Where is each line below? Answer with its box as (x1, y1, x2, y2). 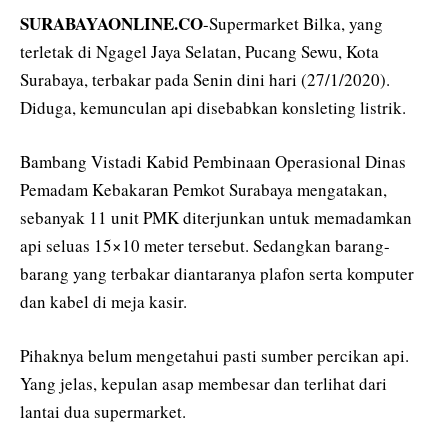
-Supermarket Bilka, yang (203, 11, 383, 35)
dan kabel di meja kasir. (20, 289, 187, 313)
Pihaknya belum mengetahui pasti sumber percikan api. (20, 344, 409, 368)
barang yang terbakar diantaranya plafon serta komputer (20, 261, 414, 285)
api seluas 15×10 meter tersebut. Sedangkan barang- (20, 233, 390, 257)
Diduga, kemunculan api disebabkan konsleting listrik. (20, 95, 406, 119)
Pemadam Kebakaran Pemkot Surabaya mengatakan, (20, 177, 387, 201)
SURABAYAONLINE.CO (20, 10, 203, 36)
